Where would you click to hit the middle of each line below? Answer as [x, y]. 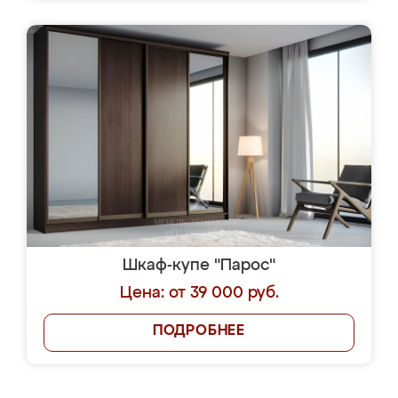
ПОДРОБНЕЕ [199, 331]
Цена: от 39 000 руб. [199, 293]
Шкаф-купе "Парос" [199, 266]
